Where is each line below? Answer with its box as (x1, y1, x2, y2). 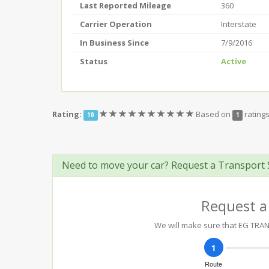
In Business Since (80, 37, 149, 48)
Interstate (221, 19, 256, 29)
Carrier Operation (80, 19, 152, 29)
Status (80, 56, 107, 67)
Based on (195, 109, 232, 119)
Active (221, 56, 246, 67)
